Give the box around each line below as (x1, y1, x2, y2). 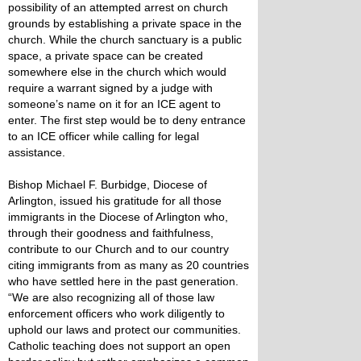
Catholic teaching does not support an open (8, 339, 230, 352)
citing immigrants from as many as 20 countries (8, 259, 249, 272)
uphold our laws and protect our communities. (8, 323, 241, 336)
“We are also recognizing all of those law (8, 291, 214, 304)
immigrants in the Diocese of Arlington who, (8, 210, 228, 223)
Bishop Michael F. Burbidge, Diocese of (8, 178, 207, 191)
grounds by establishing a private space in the (8, 17, 242, 30)
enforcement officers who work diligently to (8, 307, 225, 320)
